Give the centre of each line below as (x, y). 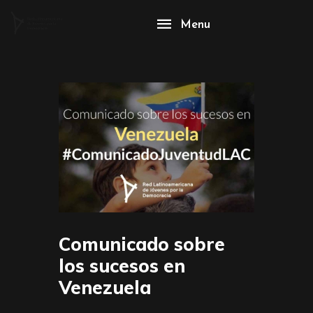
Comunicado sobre (142, 244)
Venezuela (105, 287)
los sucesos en (122, 265)
